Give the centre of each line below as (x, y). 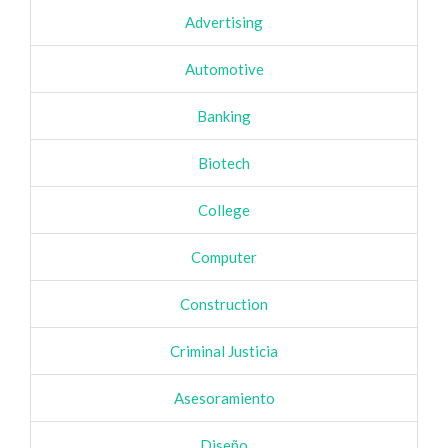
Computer (224, 257)
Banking (224, 116)
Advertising (224, 22)
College (224, 210)
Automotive (224, 69)
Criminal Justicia (224, 351)
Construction (224, 304)
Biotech (224, 163)
